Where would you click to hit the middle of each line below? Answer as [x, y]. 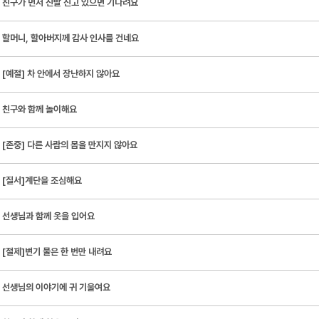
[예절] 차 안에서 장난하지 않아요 [61, 74]
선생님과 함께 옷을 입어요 [48, 216]
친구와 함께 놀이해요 [40, 109]
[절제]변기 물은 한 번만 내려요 [57, 252]
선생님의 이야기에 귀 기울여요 [56, 287]
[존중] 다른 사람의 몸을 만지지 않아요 [70, 145]
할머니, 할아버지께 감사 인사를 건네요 [70, 38]
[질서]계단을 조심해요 [42, 181]
